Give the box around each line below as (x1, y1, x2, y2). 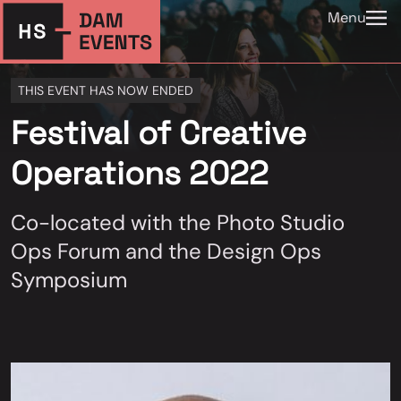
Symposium (11, 266, 127, 294)
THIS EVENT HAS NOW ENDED (18, 82, 193, 98)
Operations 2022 (11, 153, 269, 194)
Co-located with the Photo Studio (11, 209, 345, 236)
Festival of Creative (11, 113, 306, 154)
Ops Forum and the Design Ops (11, 237, 321, 265)
